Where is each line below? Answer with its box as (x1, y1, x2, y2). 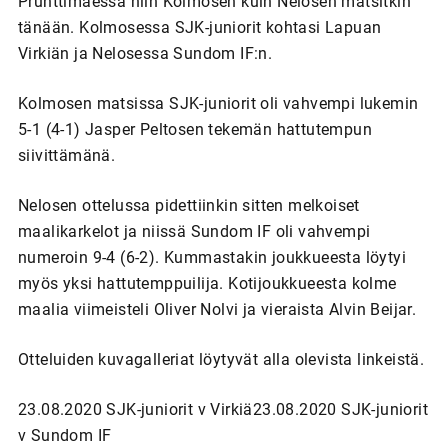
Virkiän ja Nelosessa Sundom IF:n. (17, 43, 273, 63)
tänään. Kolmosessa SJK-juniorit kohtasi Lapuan (17, 17, 382, 37)
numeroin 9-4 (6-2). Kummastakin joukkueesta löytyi (17, 247, 406, 267)
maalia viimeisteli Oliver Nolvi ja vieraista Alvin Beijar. (17, 299, 417, 319)
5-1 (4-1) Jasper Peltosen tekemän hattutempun (17, 119, 372, 139)
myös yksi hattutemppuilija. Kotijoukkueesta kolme (17, 273, 397, 293)
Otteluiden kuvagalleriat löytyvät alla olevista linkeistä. (17, 349, 425, 369)
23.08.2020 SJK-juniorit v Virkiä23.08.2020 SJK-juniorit (17, 399, 428, 419)
